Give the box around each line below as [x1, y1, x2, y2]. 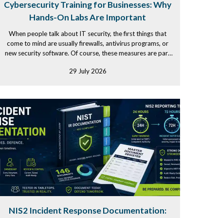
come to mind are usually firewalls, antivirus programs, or [7, 39, 168, 47]
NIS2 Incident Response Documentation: [9, 205, 166, 216]
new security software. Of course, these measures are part [5, 49, 170, 57]
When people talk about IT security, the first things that [9, 30, 166, 37]
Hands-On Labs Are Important [29, 12, 146, 22]
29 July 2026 [69, 67, 107, 75]
